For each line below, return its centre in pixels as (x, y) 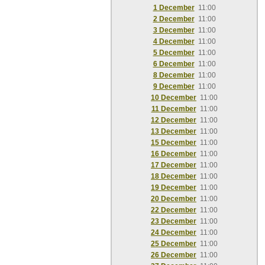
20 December (174, 199)
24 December (174, 232)
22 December (174, 210)
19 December (174, 188)
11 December (174, 109)
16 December (174, 154)
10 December (174, 98)
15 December (174, 143)
